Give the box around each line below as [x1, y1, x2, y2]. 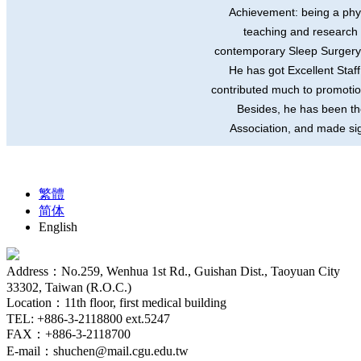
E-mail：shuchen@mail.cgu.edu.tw [6, 343, 189, 358]
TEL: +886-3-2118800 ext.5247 [6, 311, 170, 326]
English [39, 219, 77, 234]
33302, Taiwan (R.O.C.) [6, 280, 131, 294]
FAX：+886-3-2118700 [6, 326, 131, 341]
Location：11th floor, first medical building [6, 295, 226, 309]
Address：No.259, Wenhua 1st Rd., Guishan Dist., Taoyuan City [6, 263, 340, 278]
